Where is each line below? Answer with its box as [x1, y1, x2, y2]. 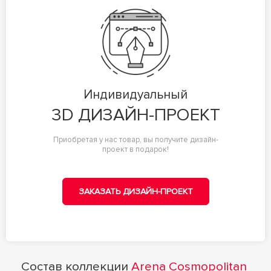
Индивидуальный [83, 87, 188, 102]
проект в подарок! [102, 144, 169, 154]
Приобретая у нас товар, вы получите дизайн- [53, 134, 218, 145]
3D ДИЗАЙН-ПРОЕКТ [51, 103, 220, 126]
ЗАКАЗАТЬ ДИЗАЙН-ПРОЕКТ [78, 186, 193, 197]
